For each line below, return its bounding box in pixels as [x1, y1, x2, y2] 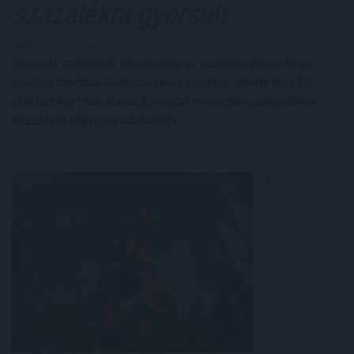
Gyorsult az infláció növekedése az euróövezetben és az [12, 55, 311, 71]
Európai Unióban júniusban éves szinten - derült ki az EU [12, 74, 313, 90]
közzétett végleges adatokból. [12, 112, 179, 128]
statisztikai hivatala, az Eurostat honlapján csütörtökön [12, 93, 318, 109]
